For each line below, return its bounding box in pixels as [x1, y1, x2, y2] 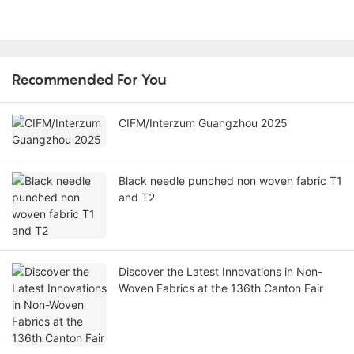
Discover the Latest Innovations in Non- [119, 265, 322, 279]
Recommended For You [12, 71, 167, 88]
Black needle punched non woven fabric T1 [119, 174, 342, 188]
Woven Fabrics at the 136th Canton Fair [119, 281, 323, 296]
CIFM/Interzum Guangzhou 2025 [119, 116, 288, 130]
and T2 [119, 190, 155, 205]
